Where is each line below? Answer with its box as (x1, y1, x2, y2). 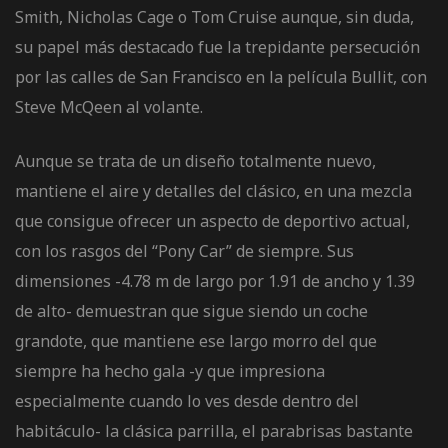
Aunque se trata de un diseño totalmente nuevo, (15, 149, 376, 172)
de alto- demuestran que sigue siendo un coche (15, 299, 368, 322)
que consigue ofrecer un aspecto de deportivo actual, (15, 209, 410, 232)
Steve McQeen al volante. (15, 95, 203, 118)
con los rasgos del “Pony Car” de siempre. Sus (15, 239, 354, 262)
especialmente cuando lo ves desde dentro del (15, 389, 359, 412)
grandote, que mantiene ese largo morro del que (15, 329, 377, 352)
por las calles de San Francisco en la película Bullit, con (15, 65, 427, 88)
